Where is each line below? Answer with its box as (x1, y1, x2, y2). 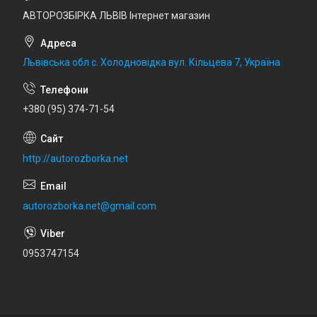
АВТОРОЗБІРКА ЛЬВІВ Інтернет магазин (23, 10, 210, 22)
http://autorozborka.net (23, 152, 128, 164)
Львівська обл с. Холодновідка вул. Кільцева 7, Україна (23, 57, 280, 69)
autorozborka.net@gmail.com (23, 200, 156, 212)
